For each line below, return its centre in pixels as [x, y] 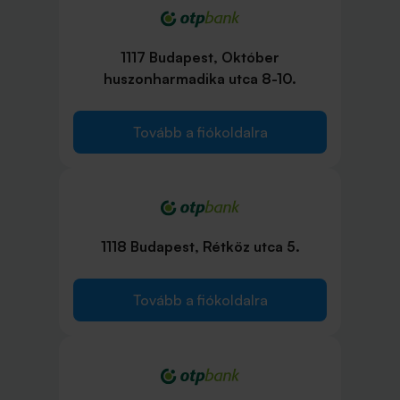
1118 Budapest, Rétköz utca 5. [200, 247]
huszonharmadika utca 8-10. [200, 79]
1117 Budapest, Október [200, 57]
